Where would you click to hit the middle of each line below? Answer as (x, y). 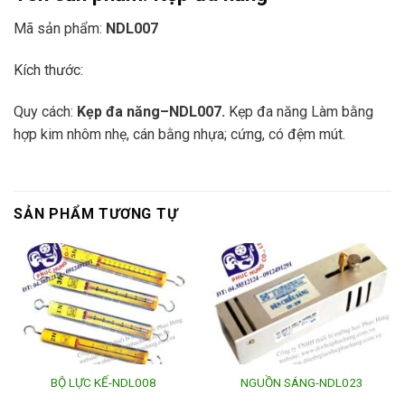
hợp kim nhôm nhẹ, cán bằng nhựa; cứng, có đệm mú (176, 134)
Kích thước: (48, 70)
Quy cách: (45, 111)
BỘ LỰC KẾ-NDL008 (104, 383)
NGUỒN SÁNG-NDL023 (301, 383)
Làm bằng (342, 111)
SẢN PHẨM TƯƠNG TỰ (96, 214)
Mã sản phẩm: (60, 28)
